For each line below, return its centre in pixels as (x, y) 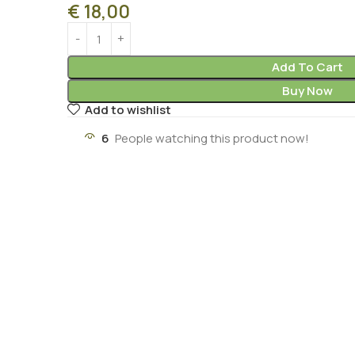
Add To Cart (308, 67)
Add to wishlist (128, 110)
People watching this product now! (212, 139)
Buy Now (308, 91)
